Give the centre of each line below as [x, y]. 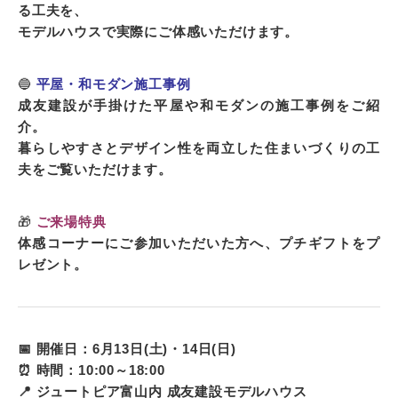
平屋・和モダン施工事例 [111, 84]
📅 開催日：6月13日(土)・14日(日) [127, 349]
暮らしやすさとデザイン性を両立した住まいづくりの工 [199, 148]
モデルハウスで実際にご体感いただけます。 [158, 32]
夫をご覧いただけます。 [95, 170]
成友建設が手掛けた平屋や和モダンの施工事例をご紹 [199, 106]
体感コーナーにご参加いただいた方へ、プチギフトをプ [199, 243]
